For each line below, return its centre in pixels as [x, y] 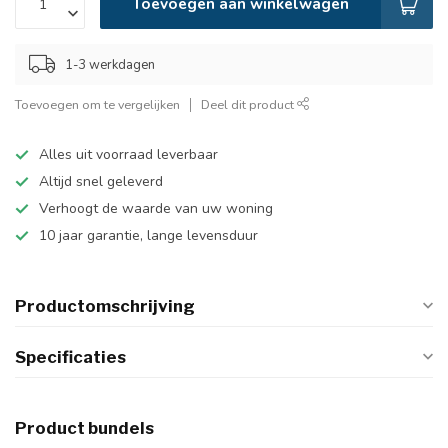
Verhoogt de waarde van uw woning [156, 208]
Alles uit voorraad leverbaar [128, 154]
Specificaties [70, 357]
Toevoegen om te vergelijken [97, 104]
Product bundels [84, 428]
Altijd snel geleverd [101, 181]
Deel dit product [249, 104]
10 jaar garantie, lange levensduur [148, 235]
